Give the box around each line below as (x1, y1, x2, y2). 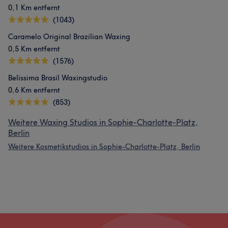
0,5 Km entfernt (8, 44, 60, 53)
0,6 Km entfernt (8, 85, 60, 95)
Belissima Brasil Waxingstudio (8, 73, 107, 82)
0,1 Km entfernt (8, 3, 60, 12)
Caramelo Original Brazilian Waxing (8, 32, 130, 41)
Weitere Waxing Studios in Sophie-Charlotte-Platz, (8, 117, 198, 127)
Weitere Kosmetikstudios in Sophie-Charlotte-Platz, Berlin (8, 142, 200, 151)
